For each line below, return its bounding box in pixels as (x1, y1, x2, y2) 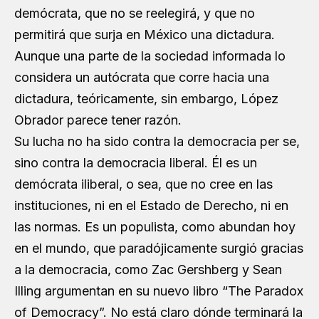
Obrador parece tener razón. (14, 113, 182, 127)
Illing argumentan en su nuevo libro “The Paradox (14, 283, 303, 298)
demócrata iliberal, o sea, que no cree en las (14, 177, 273, 192)
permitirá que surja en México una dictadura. (14, 27, 275, 42)
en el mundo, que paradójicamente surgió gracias (14, 241, 303, 256)
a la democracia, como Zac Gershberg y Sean (14, 262, 282, 277)
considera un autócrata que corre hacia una (14, 70, 269, 85)
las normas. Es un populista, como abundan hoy (14, 219, 296, 234)
